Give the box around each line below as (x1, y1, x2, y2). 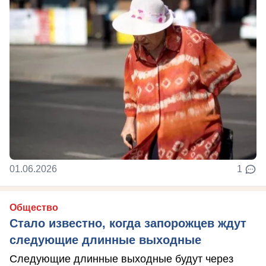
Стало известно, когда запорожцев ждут (9, 217, 246, 230)
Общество (9, 202, 58, 213)
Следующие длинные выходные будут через (9, 253, 233, 265)
